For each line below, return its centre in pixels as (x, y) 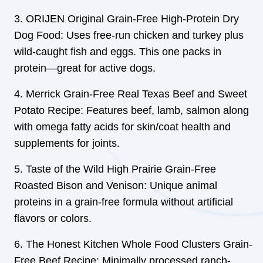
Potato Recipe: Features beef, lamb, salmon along (131, 110)
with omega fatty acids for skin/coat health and (122, 127)
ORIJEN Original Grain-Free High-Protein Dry (132, 19)
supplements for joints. (67, 143)
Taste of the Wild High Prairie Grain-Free (121, 169)
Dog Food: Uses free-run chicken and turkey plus (129, 35)
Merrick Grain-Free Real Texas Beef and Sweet (136, 94)
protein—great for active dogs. (85, 68)
